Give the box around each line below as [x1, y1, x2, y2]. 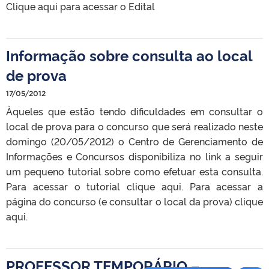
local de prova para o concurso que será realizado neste [6, 119, 263, 133]
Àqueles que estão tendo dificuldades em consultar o [6, 104, 263, 118]
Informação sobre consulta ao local [6, 44, 252, 65]
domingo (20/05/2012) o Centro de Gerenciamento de [6, 134, 263, 148]
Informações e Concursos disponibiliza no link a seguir [6, 149, 263, 163]
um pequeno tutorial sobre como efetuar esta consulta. [6, 164, 263, 178]
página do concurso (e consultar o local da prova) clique [6, 194, 263, 208]
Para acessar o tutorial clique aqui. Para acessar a [6, 179, 263, 193]
